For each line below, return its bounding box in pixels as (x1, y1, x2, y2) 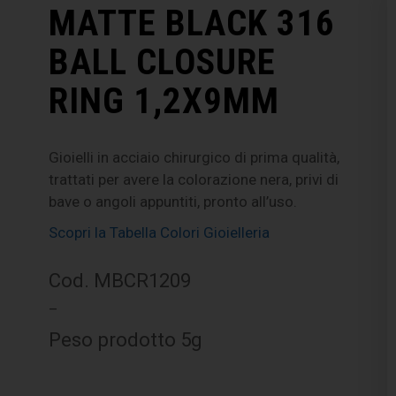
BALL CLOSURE (49, 40, 277, 83)
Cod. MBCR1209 (49, 268, 192, 292)
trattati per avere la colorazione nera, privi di (49, 170, 339, 188)
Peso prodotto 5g (49, 327, 203, 351)
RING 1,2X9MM (49, 79, 280, 122)
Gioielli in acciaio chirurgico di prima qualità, (49, 148, 340, 166)
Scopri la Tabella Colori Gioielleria (49, 223, 270, 241)
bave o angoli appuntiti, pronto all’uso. (49, 192, 298, 210)
